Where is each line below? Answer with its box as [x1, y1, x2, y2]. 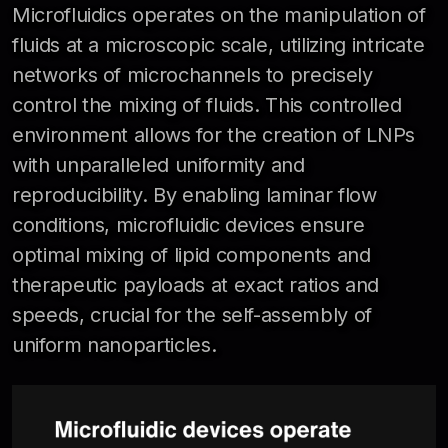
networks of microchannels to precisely [12, 62, 373, 87]
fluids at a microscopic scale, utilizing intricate [12, 32, 425, 57]
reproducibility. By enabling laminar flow [12, 182, 377, 207]
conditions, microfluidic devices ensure [12, 212, 365, 237]
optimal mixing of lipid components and [12, 242, 371, 267]
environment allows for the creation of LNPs [12, 122, 415, 147]
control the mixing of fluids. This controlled [12, 92, 402, 117]
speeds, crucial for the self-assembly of [12, 302, 372, 327]
